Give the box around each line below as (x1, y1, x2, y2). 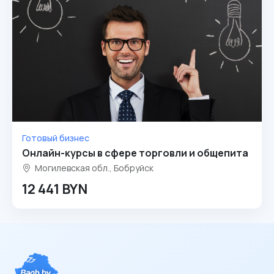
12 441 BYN (22, 180, 87, 198)
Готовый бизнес (22, 132, 89, 144)
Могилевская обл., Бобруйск (33, 162, 154, 174)
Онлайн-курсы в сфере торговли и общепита (22, 146, 248, 160)
